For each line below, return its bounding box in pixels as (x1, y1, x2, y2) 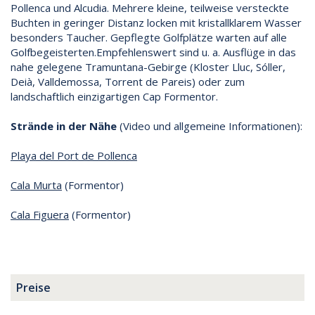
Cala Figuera (11, 207, 69, 222)
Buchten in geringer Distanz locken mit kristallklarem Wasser (11, 15, 302, 30)
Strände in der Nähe (11, 119, 117, 134)
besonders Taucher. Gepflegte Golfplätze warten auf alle (11, 30, 287, 45)
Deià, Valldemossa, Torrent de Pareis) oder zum (11, 75, 245, 89)
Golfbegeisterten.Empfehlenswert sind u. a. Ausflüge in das (11, 45, 296, 60)
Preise (16, 280, 51, 296)
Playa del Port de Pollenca (11, 148, 137, 163)
